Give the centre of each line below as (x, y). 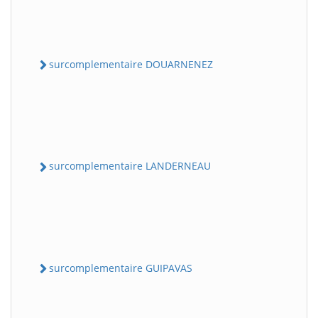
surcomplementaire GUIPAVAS (121, 268)
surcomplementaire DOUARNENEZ (131, 64)
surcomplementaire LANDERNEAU (130, 166)
